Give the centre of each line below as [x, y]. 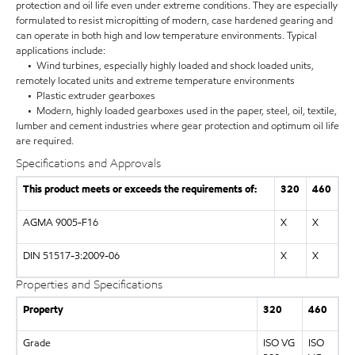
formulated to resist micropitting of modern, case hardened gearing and [174, 21]
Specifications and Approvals [88, 164]
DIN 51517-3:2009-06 [71, 256]
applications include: [61, 51]
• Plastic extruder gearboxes [86, 96]
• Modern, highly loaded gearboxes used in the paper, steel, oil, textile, [176, 111]
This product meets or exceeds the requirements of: [139, 189]
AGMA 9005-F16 [60, 222]
